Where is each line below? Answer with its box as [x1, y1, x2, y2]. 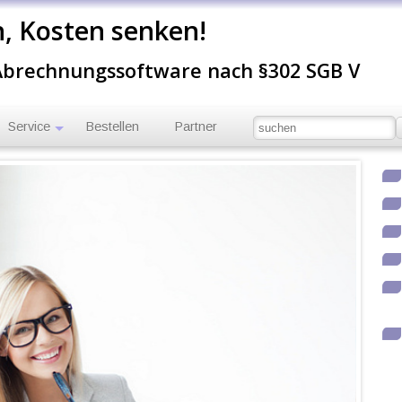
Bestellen [86, 119, 140, 135]
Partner [175, 119, 218, 135]
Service [8, 119, 51, 135]
